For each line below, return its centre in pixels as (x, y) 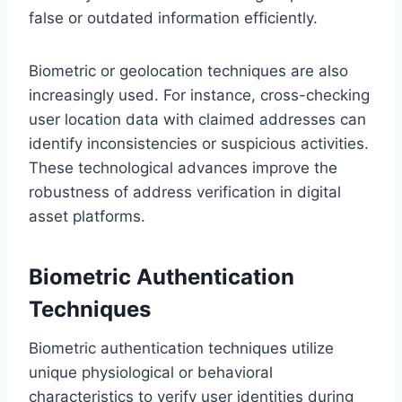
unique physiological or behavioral (151, 372)
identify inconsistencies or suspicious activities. (199, 143)
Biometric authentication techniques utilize (181, 348)
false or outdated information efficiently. (173, 17)
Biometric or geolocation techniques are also (188, 70)
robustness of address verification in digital (185, 192)
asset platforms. (87, 216)
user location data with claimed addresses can (197, 119)
